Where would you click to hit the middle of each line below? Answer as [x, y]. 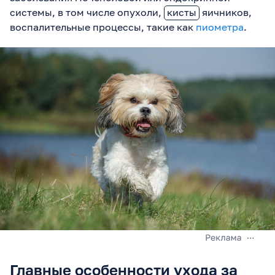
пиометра [220, 27]
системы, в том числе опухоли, [87, 12]
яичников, [226, 12]
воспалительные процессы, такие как [103, 27]
